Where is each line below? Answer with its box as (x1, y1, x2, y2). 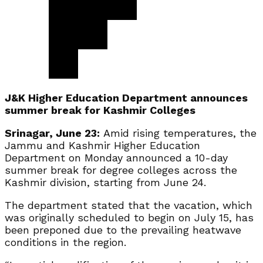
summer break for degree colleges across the (5, 163, 237, 176)
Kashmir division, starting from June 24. (5, 176, 206, 188)
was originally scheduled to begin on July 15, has (5, 211, 254, 224)
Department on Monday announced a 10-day (5, 151, 228, 164)
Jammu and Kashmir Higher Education (5, 139, 200, 151)
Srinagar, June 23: (5, 126, 100, 139)
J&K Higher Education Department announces (5, 91, 248, 104)
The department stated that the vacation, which (5, 198, 252, 211)
